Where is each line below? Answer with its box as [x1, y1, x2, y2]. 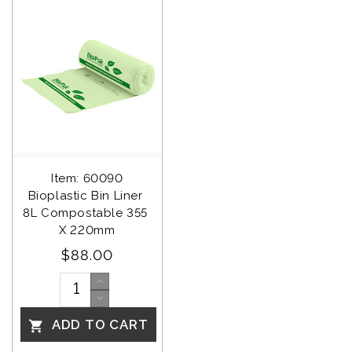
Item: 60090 [51, 171, 123, 186]
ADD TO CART [48, 316, 148, 332]
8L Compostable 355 [23, 206, 152, 221]
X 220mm [59, 223, 115, 238]
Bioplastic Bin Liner [27, 189, 147, 203]
